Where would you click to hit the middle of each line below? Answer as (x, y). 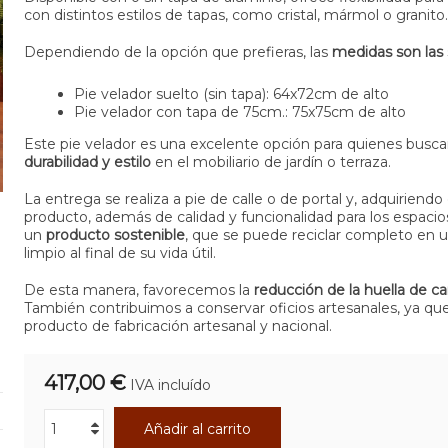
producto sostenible (115, 234)
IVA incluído (170, 384)
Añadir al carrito (197, 428)
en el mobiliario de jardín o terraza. (270, 161)
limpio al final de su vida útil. (119, 252)
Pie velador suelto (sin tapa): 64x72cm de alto (231, 93)
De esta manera (79, 289)
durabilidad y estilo (87, 161)
